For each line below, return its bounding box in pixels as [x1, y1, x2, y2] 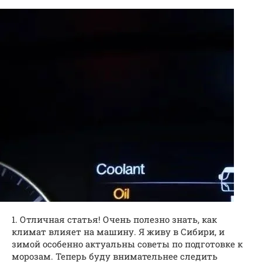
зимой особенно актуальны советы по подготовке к [12, 238, 243, 250]
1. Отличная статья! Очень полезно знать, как [12, 213, 217, 225]
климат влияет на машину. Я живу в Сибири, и [12, 226, 225, 237]
